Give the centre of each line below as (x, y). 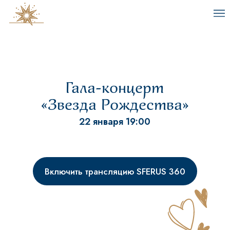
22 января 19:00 (115, 122)
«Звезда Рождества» (115, 106)
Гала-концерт (115, 89)
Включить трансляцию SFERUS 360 (115, 171)
